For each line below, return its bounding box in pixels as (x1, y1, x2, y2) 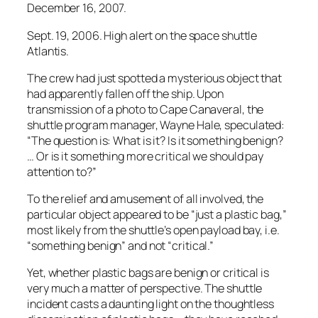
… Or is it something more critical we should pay (27, 148, 264, 164)
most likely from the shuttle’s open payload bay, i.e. (27, 222, 280, 238)
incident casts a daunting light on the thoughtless (27, 296, 274, 312)
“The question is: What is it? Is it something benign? (27, 132, 283, 148)
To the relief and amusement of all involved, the (27, 191, 264, 207)
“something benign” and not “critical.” (27, 238, 214, 254)
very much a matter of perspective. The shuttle (27, 280, 263, 297)
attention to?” (27, 163, 97, 180)
